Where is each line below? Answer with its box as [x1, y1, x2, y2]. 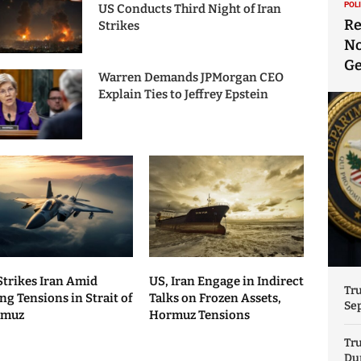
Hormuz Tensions [148, 308, 250, 323]
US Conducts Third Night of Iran [98, 2, 281, 17]
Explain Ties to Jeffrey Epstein [98, 87, 268, 102]
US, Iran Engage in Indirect [148, 274, 304, 289]
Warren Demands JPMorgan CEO [98, 70, 284, 85]
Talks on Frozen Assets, [148, 291, 281, 306]
